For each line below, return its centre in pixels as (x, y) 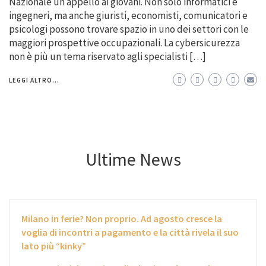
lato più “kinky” (54, 246)
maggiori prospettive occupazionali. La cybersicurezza (124, 42)
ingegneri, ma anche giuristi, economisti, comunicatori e (128, 15)
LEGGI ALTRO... (34, 80)
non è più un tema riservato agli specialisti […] (107, 56)
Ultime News (133, 159)
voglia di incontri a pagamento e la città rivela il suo (130, 232)
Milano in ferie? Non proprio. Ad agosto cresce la (122, 218)
